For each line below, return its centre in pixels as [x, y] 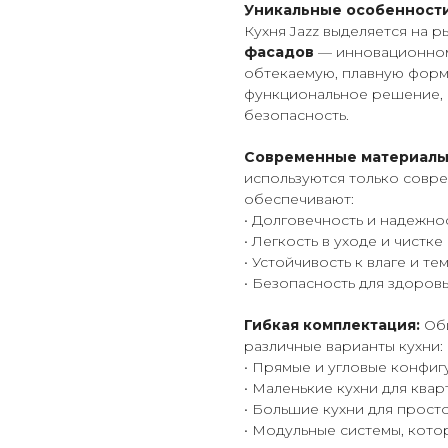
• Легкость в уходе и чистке [343, 241]
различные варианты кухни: [343, 346]
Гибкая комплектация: [332, 325]
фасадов [279, 52]
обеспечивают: [299, 199]
